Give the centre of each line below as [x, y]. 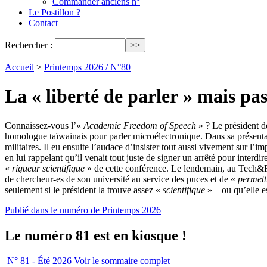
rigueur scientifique [48, 168]
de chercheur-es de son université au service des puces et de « [121, 179]
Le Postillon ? [55, 12]
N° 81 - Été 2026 [39, 260]
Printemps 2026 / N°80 [87, 67]
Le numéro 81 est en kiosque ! [96, 235]
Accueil [19, 67]
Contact [43, 23]
